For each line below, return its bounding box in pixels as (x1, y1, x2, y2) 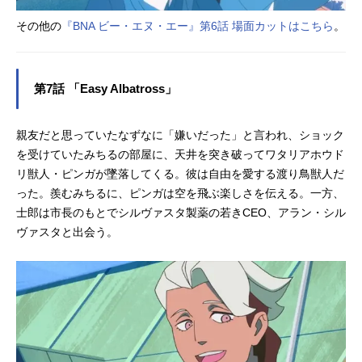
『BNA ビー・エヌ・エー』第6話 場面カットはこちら (61, 19, 334, 33)
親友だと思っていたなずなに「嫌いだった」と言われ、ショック (16, 128, 344, 142)
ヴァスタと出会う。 (16, 225, 118, 239)
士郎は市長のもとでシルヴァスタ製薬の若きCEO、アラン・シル (16, 206, 346, 220)
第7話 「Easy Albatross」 (34, 82, 177, 96)
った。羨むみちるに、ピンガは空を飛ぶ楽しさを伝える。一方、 (16, 187, 344, 200)
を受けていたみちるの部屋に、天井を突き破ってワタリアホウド (16, 148, 344, 162)
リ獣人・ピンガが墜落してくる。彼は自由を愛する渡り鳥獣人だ (16, 167, 344, 181)
